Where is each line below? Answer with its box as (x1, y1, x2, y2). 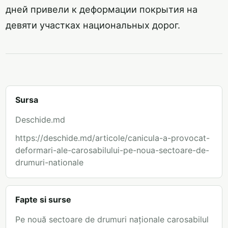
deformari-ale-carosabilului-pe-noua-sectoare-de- (15, 145, 209, 156)
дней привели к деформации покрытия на (6, 4, 197, 15)
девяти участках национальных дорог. (6, 19, 180, 31)
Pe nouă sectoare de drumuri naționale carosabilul (15, 214, 209, 225)
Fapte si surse (15, 194, 71, 205)
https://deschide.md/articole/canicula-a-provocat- (15, 133, 210, 144)
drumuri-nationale (15, 157, 83, 168)
